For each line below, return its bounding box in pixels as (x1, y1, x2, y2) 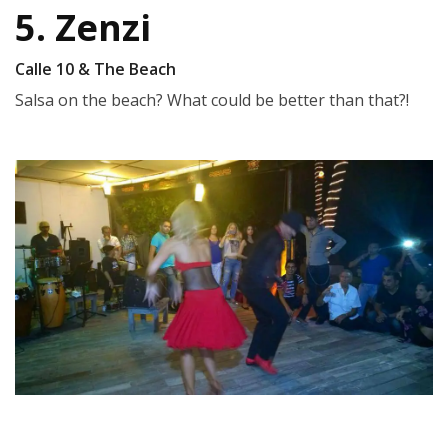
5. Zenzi (15, 2, 151, 52)
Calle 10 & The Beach (15, 57, 176, 80)
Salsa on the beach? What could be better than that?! (15, 88, 409, 111)
